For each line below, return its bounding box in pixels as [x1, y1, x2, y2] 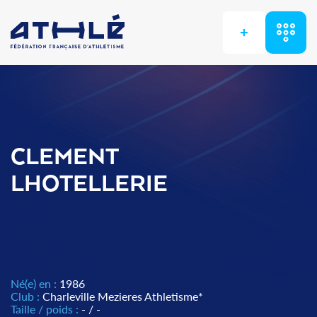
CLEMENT [11, 145, 119, 171]
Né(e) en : [11, 277, 59, 290]
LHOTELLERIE [11, 172, 168, 197]
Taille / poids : [11, 302, 81, 316]
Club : [11, 289, 42, 303]
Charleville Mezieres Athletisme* [42, 289, 203, 303]
